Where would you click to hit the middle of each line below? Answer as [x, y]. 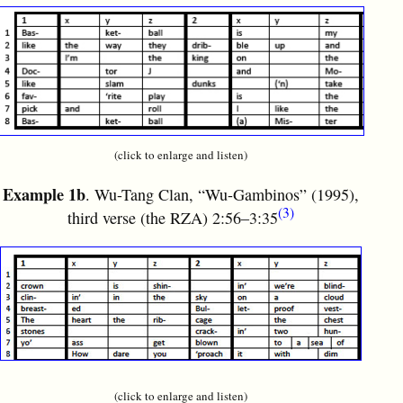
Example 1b [44, 195]
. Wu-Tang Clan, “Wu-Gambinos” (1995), [222, 195]
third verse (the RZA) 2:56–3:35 [172, 218]
